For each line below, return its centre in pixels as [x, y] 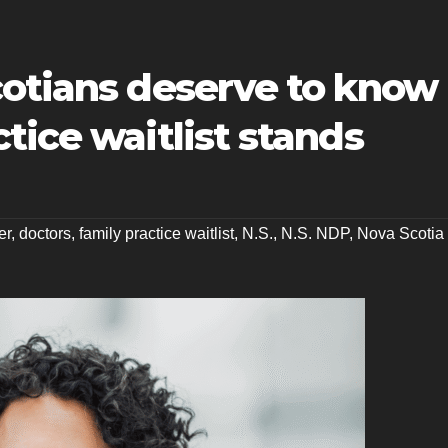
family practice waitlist [156, 234]
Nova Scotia [400, 234]
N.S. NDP [315, 234]
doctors [45, 234]
